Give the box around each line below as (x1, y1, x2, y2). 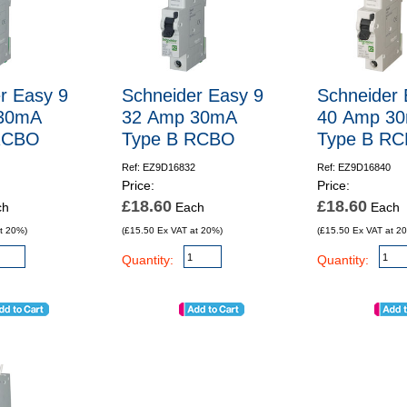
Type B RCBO (121, 128, 235, 149)
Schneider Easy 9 (121, 84, 263, 105)
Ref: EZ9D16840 (317, 161, 392, 173)
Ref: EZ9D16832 (121, 161, 195, 173)
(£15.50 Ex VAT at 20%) (121, 224, 223, 235)
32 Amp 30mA (121, 106, 237, 127)
